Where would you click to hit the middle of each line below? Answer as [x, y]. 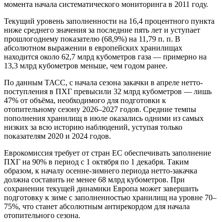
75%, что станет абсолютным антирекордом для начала [97, 206]
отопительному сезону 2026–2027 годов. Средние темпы [100, 109]
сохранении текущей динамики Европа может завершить [101, 188]
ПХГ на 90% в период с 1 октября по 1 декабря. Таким [96, 162]
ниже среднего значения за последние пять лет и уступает [102, 30]
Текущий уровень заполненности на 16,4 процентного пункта [109, 21]
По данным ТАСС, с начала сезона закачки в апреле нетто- [103, 82]
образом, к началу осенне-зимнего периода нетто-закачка [101, 170]
